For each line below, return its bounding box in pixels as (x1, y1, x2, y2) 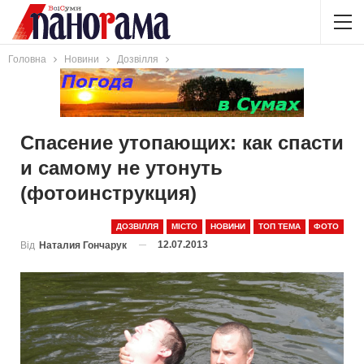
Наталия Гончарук (39, 239, 127, 251)
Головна (8, 54, 46, 65)
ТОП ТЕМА (258, 222, 301, 231)
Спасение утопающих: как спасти (20, 132, 344, 154)
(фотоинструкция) (20, 182, 197, 204)
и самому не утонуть (20, 157, 223, 179)
